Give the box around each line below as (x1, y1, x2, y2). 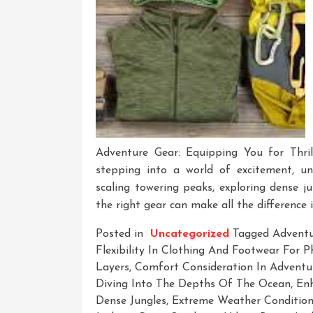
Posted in (96, 228, 147, 240)
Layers (96, 261, 129, 273)
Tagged (233, 228, 272, 240)
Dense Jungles (96, 295, 166, 307)
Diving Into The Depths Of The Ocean (96, 278, 291, 290)
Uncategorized (150, 228, 229, 240)
